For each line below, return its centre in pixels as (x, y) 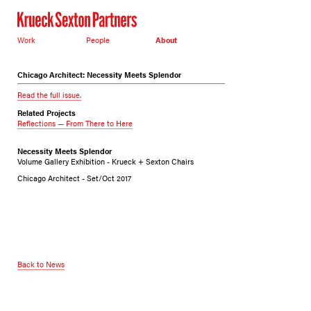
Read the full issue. (49, 94)
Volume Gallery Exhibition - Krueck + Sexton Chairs (105, 161)
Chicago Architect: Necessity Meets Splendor (99, 74)
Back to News (41, 264)
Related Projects (46, 113)
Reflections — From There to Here (75, 123)
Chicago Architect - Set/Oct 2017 (74, 178)
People (98, 40)
